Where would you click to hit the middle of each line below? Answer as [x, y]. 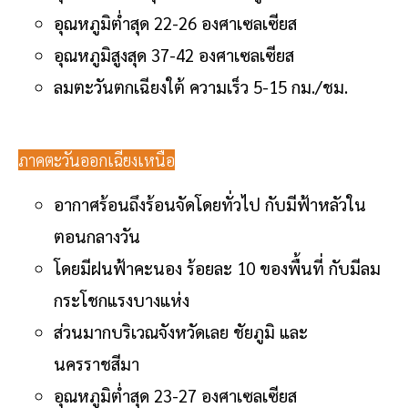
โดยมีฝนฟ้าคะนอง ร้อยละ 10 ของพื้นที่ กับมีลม [217, 267]
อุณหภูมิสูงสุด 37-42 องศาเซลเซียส [176, 54]
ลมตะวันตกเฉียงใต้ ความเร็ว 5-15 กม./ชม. [209, 86]
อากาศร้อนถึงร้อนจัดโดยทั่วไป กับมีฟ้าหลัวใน [210, 204]
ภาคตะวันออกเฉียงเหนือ [97, 159]
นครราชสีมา [97, 363]
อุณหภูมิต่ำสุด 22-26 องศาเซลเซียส [178, 22]
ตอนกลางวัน [97, 235]
